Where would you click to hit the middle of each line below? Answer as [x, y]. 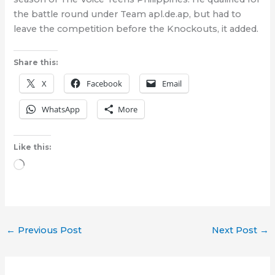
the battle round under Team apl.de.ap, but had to [128, 14]
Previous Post [48, 230]
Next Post [236, 230]
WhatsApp [61, 110]
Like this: [33, 147]
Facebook [105, 84]
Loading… [46, 166]
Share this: [36, 63]
